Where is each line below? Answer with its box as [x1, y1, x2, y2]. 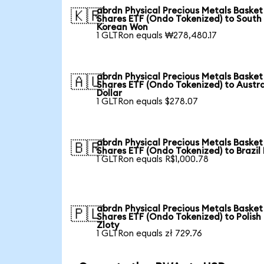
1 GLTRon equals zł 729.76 [97, 229, 203, 238]
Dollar [97, 88, 123, 98]
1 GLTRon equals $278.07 [97, 97, 199, 106]
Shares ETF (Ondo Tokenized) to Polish [97, 212, 262, 222]
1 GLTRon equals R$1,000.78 [97, 154, 209, 164]
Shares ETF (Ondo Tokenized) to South [97, 14, 262, 24]
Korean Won [97, 22, 148, 32]
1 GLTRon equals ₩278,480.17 [97, 31, 217, 40]
